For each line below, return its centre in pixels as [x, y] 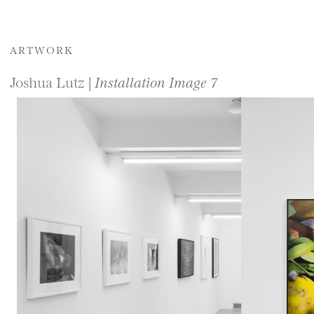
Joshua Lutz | [52, 81]
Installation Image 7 [156, 81]
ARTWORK [42, 49]
